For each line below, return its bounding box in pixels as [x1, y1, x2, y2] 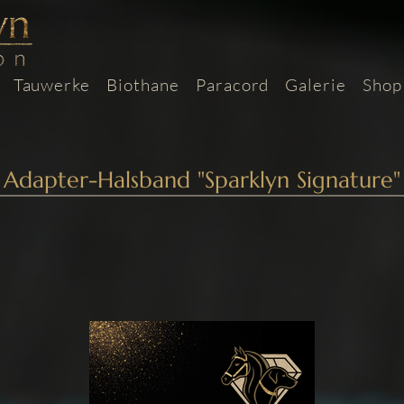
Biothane [106, 73, 179, 96]
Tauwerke [13, 73, 91, 96]
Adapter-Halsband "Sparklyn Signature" [4, 165, 400, 194]
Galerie [285, 73, 347, 96]
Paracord [195, 73, 270, 96]
